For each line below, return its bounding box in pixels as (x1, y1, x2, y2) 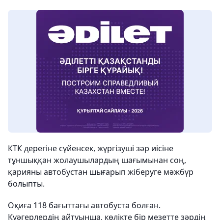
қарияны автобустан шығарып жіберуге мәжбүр (8, 166, 193, 177)
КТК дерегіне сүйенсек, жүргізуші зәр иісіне (8, 143, 173, 154)
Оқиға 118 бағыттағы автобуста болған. (8, 200, 161, 211)
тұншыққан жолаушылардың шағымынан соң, (8, 155, 186, 165)
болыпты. (8, 178, 45, 189)
